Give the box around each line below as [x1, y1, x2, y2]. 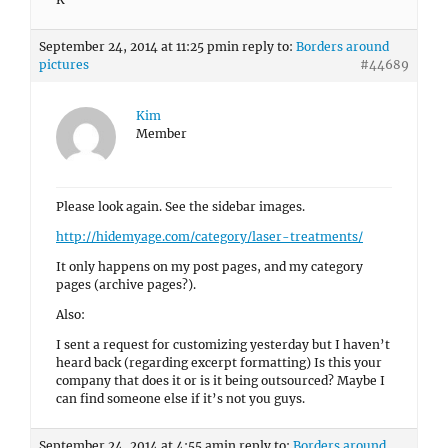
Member [136, 126, 187, 141]
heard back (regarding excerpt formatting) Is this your [56, 355, 382, 370]
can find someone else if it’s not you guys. [56, 391, 305, 406]
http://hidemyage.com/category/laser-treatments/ [56, 229, 363, 244]
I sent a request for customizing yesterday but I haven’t [56, 337, 390, 352]
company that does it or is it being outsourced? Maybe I [56, 373, 385, 388]
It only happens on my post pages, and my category [56, 259, 363, 274]
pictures [39, 57, 89, 72]
